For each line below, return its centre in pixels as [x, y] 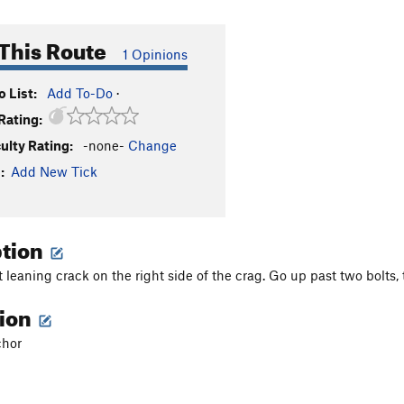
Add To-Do [80, 93]
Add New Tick [54, 171]
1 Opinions [155, 54]
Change [152, 145]
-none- [104, 145]
